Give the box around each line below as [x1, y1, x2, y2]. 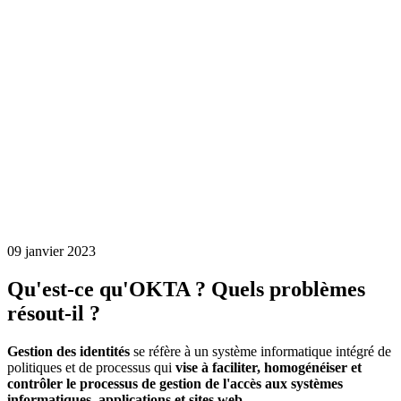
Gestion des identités [7, 343, 130, 359]
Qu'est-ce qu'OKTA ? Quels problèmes [7, 277, 365, 301]
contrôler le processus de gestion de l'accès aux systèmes [7, 375, 343, 391]
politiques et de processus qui [7, 359, 175, 375]
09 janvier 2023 [7, 243, 96, 259]
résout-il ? [7, 301, 100, 325]
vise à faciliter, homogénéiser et [175, 359, 362, 375]
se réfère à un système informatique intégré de [130, 343, 391, 359]
